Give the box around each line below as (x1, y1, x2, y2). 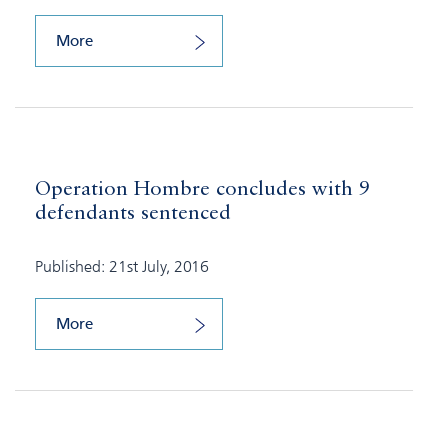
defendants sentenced (35, 204, 231, 225)
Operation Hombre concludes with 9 (35, 180, 370, 201)
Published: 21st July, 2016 (35, 256, 209, 277)
